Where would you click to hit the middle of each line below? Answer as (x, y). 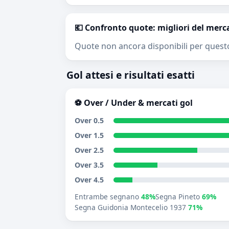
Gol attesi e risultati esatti (131, 75)
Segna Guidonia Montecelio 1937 (131, 207)
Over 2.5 (89, 150)
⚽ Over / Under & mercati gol (134, 103)
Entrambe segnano (108, 197)
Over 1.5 (89, 135)
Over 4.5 (89, 180)
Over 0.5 (89, 120)
